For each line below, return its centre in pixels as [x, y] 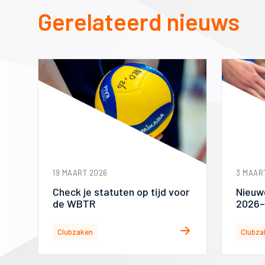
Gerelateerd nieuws [139, 21]
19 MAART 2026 [80, 172]
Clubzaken [75, 232]
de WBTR [74, 203]
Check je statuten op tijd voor [121, 191]
